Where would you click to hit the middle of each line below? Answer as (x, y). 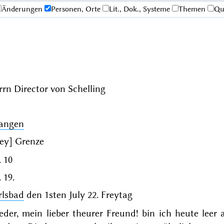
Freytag (116, 194)
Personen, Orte (75, 9)
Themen (192, 9)
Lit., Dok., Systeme (139, 9)
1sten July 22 (70, 194)
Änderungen (22, 9)
